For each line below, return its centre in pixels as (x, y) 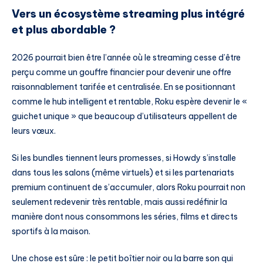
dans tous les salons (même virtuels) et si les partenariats (123, 173)
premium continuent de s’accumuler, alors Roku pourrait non (129, 188)
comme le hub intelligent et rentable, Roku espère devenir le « (129, 102)
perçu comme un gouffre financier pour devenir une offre (122, 73)
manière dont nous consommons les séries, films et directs (125, 217)
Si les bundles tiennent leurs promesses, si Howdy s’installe (124, 158)
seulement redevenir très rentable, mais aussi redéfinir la (119, 202)
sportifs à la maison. (51, 232)
